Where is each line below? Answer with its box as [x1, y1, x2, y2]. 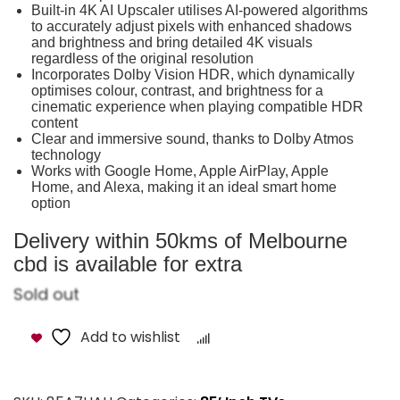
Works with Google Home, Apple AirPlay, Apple [31, 162, 329, 179]
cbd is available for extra [13, 251, 242, 276]
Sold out [13, 282, 79, 305]
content [31, 114, 78, 130]
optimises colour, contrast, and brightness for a [31, 82, 323, 98]
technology [31, 146, 101, 162]
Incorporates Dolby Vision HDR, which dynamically [31, 66, 354, 82]
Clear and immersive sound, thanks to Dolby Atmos [31, 130, 354, 146]
